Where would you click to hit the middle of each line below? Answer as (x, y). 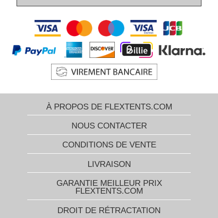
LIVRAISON (109, 164)
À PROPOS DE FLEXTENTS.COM (109, 107)
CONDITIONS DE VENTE (109, 145)
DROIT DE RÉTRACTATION (109, 210)
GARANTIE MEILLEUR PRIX (109, 183)
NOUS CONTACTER (109, 126)
